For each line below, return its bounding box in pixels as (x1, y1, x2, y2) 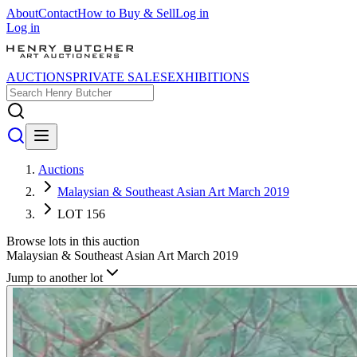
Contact (38, 6, 77, 20)
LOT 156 (57, 207, 105, 221)
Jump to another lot (6, 271, 103, 284)
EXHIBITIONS (167, 70, 249, 84)
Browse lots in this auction (6, 234, 139, 248)
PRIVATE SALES (73, 70, 167, 84)
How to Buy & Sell (77, 6, 175, 20)
